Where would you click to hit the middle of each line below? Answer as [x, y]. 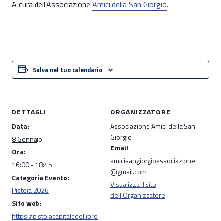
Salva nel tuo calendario [67, 70]
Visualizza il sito [133, 184]
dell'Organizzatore [138, 195]
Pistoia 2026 [30, 190]
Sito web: [27, 203]
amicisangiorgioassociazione [153, 161]
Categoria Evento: [40, 177]
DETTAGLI [29, 112]
